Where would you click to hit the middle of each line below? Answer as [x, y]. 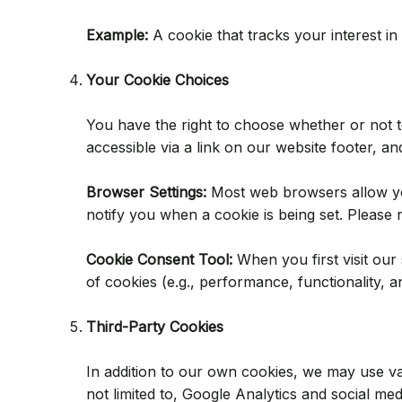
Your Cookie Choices [157, 80]
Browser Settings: [146, 192]
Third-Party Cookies [155, 327]
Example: [117, 35]
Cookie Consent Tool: [159, 259]
